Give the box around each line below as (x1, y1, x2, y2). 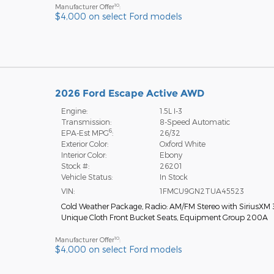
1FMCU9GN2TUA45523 (160, 186, 245, 195)
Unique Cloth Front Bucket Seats (61, 212, 177, 221)
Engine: (61, 106, 87, 115)
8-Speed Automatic (160, 117, 231, 126)
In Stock (160, 172, 188, 181)
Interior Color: (61, 150, 106, 159)
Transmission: (61, 117, 111, 126)
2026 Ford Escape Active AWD (54, 87, 204, 99)
